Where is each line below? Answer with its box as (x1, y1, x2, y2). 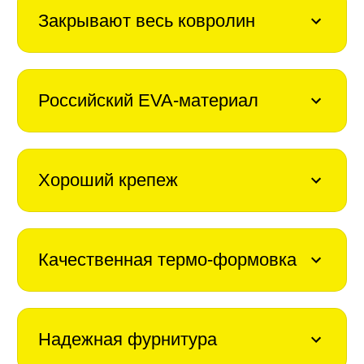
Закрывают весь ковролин (37, 10, 255, 31)
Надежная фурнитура (37, 328, 217, 349)
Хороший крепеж (37, 169, 178, 190)
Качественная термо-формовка (37, 249, 297, 270)
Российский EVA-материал (37, 89, 258, 110)
